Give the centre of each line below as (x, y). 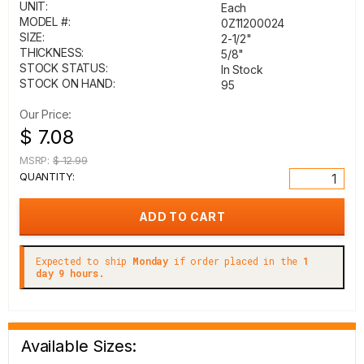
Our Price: (46, 114)
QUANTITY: (47, 176)
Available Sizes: (79, 346)
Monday (151, 261)
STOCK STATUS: (64, 68)
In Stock (242, 69)
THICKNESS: (52, 52)
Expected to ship (84, 261)
